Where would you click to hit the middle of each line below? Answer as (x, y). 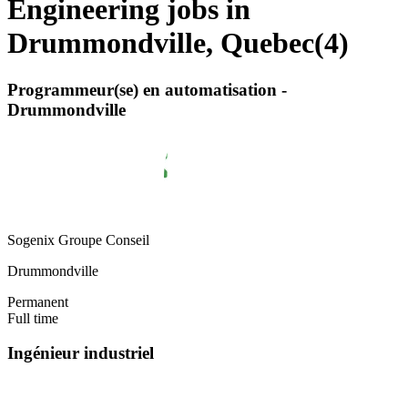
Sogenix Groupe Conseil (78, 240)
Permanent (38, 301)
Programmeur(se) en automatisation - (147, 89)
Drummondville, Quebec (161, 43)
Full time (33, 318)
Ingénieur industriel (81, 353)
